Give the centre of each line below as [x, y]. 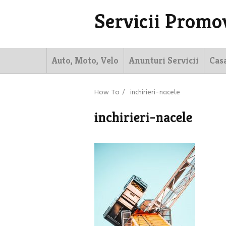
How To [107, 92]
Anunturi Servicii [164, 60]
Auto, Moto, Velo [85, 60]
